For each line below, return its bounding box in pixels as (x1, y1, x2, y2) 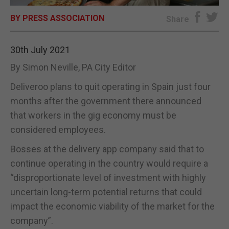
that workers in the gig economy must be (10, 109, 176, 121)
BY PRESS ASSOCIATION (10, 13, 104, 23)
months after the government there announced (10, 95, 201, 106)
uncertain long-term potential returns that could (10, 186, 202, 197)
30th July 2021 (10, 44, 70, 55)
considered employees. (10, 124, 106, 135)
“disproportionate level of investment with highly (10, 172, 206, 183)
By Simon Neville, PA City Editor (10, 61, 136, 73)
